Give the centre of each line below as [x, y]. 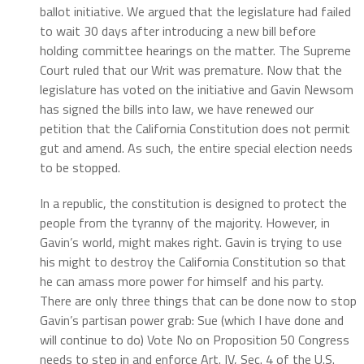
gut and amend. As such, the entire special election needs [196, 147]
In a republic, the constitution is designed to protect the [193, 203]
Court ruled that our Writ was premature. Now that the [191, 69]
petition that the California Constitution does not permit [195, 128]
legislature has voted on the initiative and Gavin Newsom [196, 89]
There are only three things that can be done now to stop [198, 300]
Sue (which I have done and [270, 320]
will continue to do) [93, 339]
